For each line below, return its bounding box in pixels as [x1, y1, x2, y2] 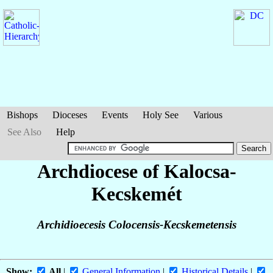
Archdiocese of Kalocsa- [37, 160, 236, 182]
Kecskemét [91, 183, 182, 205]
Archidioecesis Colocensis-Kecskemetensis [37, 218, 236, 232]
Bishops [7, 110, 38, 120]
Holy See [143, 110, 179, 120]
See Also [7, 127, 41, 137]
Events [102, 110, 128, 120]
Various [193, 110, 222, 120]
